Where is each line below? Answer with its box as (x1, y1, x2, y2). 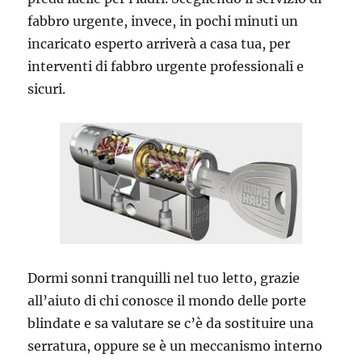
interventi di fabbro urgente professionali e (27, 57, 305, 74)
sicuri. (27, 80, 66, 97)
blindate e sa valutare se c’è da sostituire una (27, 314, 314, 331)
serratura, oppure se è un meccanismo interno (27, 337, 323, 354)
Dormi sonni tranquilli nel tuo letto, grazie (27, 269, 301, 286)
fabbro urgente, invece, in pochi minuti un (27, 12, 299, 29)
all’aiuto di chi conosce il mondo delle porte (27, 292, 307, 309)
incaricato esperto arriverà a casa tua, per (27, 35, 291, 52)
